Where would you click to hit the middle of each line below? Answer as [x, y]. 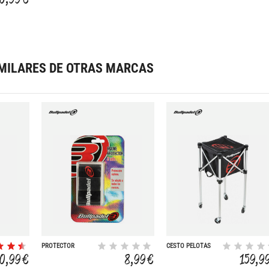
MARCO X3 [56, 253]
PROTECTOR [58, 246]
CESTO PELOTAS [189, 246]
